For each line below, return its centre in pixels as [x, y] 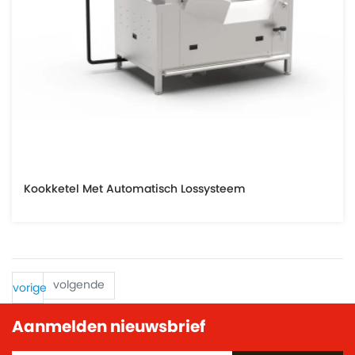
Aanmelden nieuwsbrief [109, 328]
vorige [30, 289]
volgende [79, 286]
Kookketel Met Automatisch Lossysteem [135, 189]
